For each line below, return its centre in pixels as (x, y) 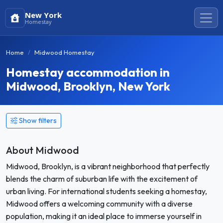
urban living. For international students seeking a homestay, (107, 191)
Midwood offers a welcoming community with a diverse (99, 204)
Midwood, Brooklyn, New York (88, 86)
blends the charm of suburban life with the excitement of (102, 179)
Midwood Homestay (64, 52)
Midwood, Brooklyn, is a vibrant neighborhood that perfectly (108, 166)
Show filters (38, 120)
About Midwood (43, 150)
